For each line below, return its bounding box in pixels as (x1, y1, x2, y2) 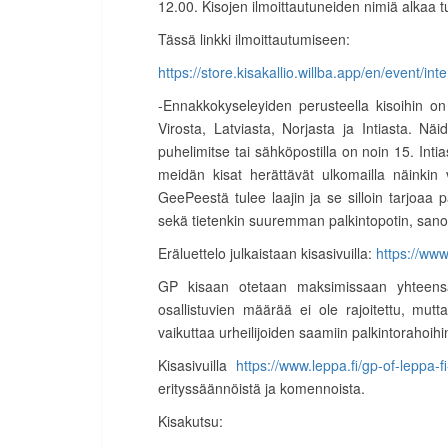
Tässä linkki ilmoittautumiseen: (158, 28, 350, 49)
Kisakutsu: (158, 410, 223, 431)
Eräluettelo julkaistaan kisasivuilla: (158, 242, 376, 263)
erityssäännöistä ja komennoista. (158, 377, 365, 398)
